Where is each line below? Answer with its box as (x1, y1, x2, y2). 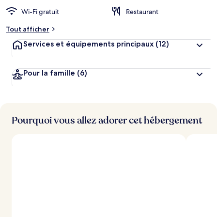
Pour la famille (23, 68, 75, 77)
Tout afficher (6, 25, 49, 33)
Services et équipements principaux (23, 39, 154, 48)
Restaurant (126, 7, 158, 16)
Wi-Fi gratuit (21, 7, 59, 16)
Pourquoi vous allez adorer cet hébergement (12, 114, 202, 127)
